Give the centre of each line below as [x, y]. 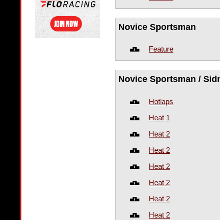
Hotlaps [161, 101]
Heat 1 [159, 117]
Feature [161, 49]
